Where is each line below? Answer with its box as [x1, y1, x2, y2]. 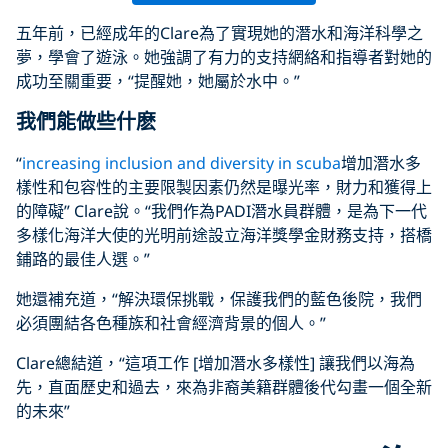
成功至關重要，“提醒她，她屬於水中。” [16, 69, 300, 92]
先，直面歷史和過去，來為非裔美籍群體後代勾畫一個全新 [16, 375, 432, 398]
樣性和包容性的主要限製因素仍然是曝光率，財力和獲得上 [16, 175, 432, 198]
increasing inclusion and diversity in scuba [22, 151, 341, 174]
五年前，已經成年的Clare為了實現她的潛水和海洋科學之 [16, 21, 423, 44]
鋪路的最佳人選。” [16, 247, 150, 270]
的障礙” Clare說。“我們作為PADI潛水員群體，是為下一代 [16, 199, 427, 222]
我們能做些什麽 [16, 107, 156, 135]
